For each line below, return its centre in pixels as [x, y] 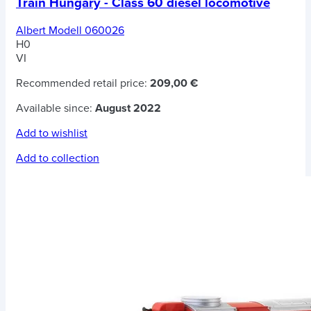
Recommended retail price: [83, 83]
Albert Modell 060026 [70, 30]
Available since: [56, 108]
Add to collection [58, 158]
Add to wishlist [52, 133]
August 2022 [128, 108]
